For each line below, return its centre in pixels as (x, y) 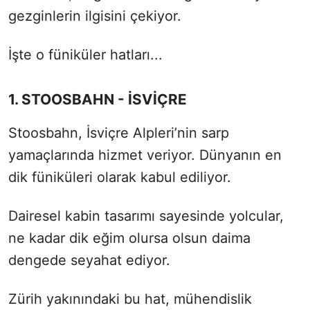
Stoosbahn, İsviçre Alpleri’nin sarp (119, 133)
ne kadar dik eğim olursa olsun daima (129, 238)
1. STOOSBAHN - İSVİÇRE (98, 99)
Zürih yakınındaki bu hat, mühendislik (130, 299)
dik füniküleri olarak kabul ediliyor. (120, 177)
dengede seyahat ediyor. (89, 260)
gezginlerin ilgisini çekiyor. (95, 16)
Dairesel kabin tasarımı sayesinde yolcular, (146, 216)
